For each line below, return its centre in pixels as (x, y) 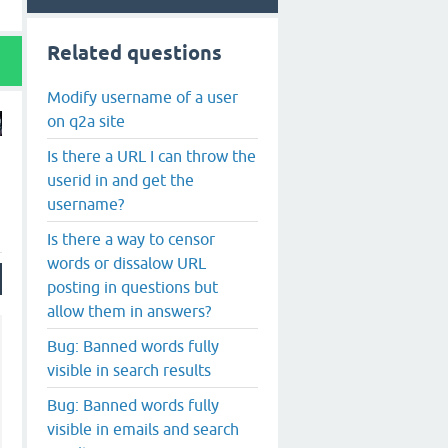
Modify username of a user (142, 96)
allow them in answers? (129, 310)
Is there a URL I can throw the (151, 155)
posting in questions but (132, 286)
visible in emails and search (143, 428)
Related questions (134, 53)
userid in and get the (120, 179)
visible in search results (129, 369)
